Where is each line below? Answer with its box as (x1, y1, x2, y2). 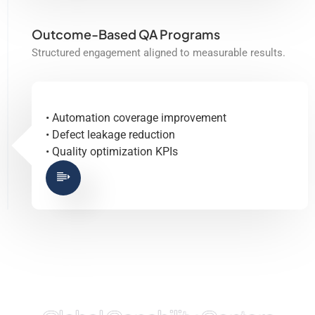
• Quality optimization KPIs (46, 144, 178, 158)
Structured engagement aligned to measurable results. (32, 46, 285, 59)
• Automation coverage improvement (46, 110, 226, 124)
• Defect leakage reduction (46, 127, 175, 141)
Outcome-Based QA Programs (32, 25, 220, 42)
